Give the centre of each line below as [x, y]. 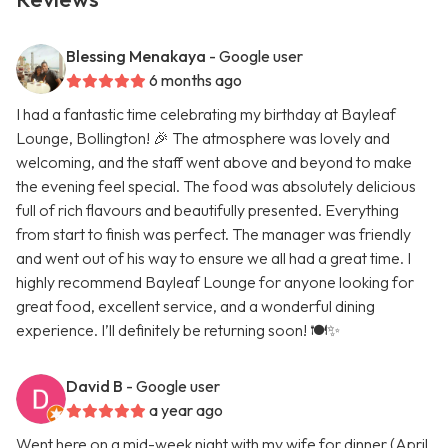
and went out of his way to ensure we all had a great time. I [213, 258]
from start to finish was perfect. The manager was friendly [213, 234]
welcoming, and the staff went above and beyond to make [214, 162]
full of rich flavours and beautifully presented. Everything [207, 210]
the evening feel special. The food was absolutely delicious [216, 186]
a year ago [186, 410]
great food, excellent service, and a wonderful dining [195, 306]
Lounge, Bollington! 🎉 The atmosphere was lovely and [203, 138]
